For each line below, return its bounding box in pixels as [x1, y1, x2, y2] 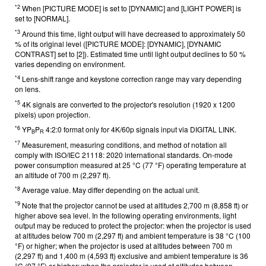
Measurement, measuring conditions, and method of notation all [20, 139, 227, 150]
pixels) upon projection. [15, 109, 90, 119]
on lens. [15, 84, 40, 94]
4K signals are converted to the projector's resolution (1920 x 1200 [20, 99, 235, 109]
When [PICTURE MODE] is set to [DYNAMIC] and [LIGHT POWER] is [20, 3, 241, 13]
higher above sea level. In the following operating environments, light [15, 210, 236, 220]
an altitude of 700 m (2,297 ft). [15, 169, 110, 180]
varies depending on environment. [15, 58, 125, 69]
